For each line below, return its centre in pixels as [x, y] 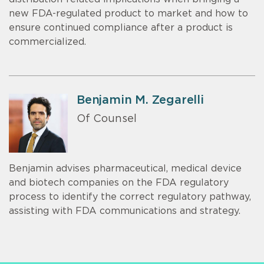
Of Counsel [107, 119]
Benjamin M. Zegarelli [140, 100]
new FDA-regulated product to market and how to [128, 13]
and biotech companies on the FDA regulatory [119, 182]
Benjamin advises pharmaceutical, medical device [125, 168]
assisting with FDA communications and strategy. [125, 211]
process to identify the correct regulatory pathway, [130, 197]
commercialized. [47, 42]
